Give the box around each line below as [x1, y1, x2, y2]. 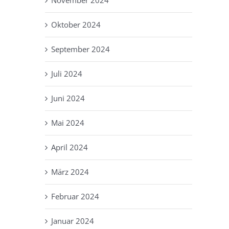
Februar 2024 [51, 191, 99, 201]
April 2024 [51, 142, 88, 152]
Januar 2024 [51, 215, 94, 226]
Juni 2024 [51, 93, 85, 103]
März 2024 [51, 166, 89, 177]
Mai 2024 [51, 117, 84, 128]
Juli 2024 [51, 68, 82, 79]
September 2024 [51, 43, 110, 54]
